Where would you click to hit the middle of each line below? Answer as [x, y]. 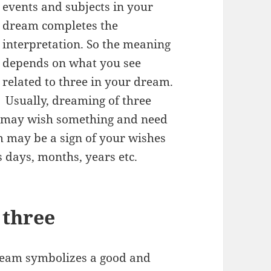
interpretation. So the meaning [87, 44]
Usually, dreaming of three [77, 100]
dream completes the [60, 25]
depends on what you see [72, 63]
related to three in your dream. [88, 81]
